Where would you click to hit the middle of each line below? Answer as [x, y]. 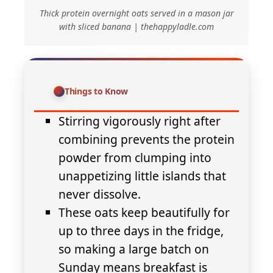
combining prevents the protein [147, 140]
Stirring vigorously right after [140, 121]
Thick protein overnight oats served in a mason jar [136, 13]
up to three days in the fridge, [141, 231]
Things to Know [97, 91]
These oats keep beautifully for [144, 213]
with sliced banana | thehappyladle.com [136, 27]
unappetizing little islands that [142, 176]
